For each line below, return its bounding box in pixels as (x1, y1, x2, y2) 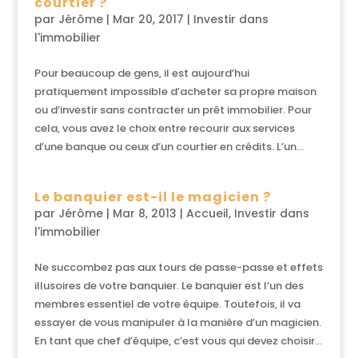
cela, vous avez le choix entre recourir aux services (34, 121, 295, 136)
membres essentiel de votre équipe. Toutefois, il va (34, 296, 300, 312)
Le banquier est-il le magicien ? (34, 188, 271, 206)
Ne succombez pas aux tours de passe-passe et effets (34, 260, 323, 275)
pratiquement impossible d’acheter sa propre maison (34, 84, 316, 99)
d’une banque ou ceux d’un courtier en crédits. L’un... (34, 139, 304, 154)
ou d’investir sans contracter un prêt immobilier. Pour (34, 102, 312, 117)
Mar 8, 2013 (112, 205, 177, 221)
